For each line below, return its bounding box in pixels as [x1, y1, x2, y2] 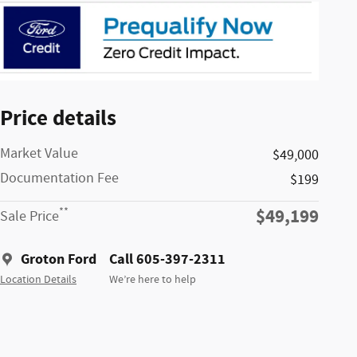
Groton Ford [21, 249, 96, 269]
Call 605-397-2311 [109, 249, 226, 269]
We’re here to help [109, 272, 196, 287]
